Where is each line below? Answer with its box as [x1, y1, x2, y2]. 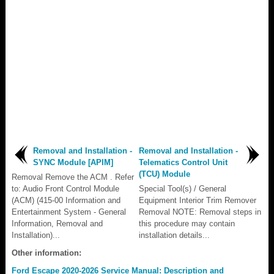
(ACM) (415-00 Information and [12, 195, 120, 205]
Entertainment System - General [12, 207, 126, 217]
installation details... [139, 230, 210, 240]
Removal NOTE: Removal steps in [139, 207, 261, 217]
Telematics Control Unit [139, 157, 228, 167]
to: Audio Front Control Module [12, 183, 119, 193]
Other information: [12, 248, 81, 257]
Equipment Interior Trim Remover [139, 195, 256, 205]
